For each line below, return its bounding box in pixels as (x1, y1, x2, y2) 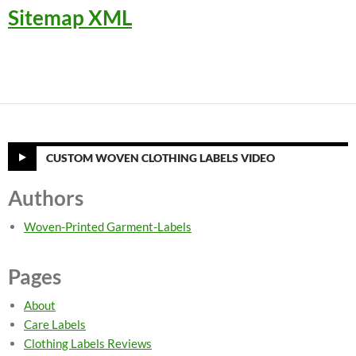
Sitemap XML (8, 5, 132, 30)
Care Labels (24, 317, 86, 331)
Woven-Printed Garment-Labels (24, 219, 192, 234)
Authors (8, 185, 83, 211)
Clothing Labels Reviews (24, 336, 152, 350)
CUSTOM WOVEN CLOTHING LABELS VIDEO (46, 150, 275, 164)
